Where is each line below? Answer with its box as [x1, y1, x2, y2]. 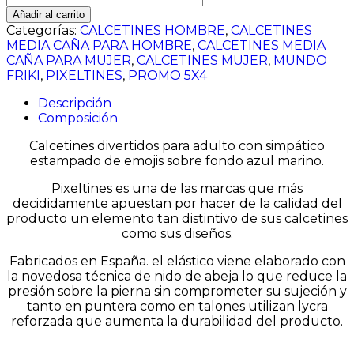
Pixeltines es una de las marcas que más [51, 180, 303, 196]
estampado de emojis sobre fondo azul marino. [30, 153, 324, 168]
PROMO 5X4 [128, 67, 207, 83]
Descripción [38, 95, 111, 111]
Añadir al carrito [13, 8, 85, 21]
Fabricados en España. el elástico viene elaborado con [9, 253, 345, 269]
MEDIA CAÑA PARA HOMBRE [6, 37, 192, 53]
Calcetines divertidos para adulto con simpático [29, 137, 325, 153]
